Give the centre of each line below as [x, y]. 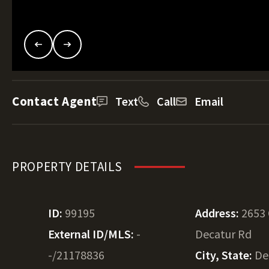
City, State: [225, 255]
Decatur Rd [224, 234]
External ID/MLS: [92, 234]
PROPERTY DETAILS [68, 167]
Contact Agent [55, 101]
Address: [219, 213]
